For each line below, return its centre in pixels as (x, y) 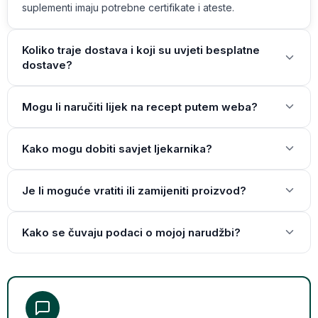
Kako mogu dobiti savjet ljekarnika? (117, 148)
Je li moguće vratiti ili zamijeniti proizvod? (134, 190)
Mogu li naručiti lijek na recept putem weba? (140, 106)
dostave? (47, 65)
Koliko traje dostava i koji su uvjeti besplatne (141, 50)
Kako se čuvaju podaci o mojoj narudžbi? (131, 232)
